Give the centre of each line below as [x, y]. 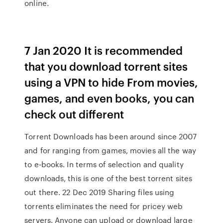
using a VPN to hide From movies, [111, 82]
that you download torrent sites [106, 66]
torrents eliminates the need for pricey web [104, 206]
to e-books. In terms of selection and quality [104, 164]
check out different [76, 114]
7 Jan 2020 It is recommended [104, 50]
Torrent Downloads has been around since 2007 [111, 136]
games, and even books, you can [110, 98]
